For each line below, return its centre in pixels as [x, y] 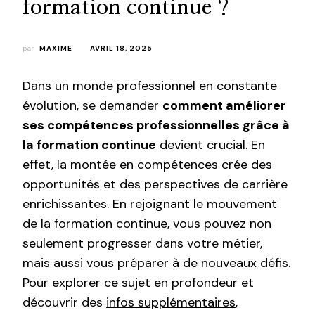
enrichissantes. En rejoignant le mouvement [150, 204]
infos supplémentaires [171, 302]
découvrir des [64, 302]
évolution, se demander [92, 105]
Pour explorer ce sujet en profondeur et [138, 283]
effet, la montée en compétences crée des [147, 165]
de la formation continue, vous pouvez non [147, 224]
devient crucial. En [211, 145]
